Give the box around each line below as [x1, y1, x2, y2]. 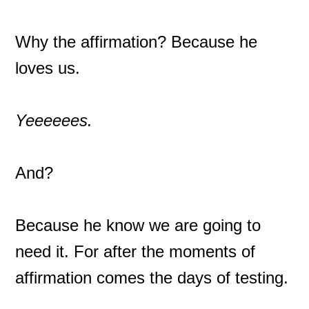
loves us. [15, 59, 81, 77]
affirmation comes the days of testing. [15, 268, 294, 287]
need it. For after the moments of [15, 242, 256, 261]
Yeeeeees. [15, 111, 93, 130]
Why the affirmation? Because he [15, 32, 258, 51]
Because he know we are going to [15, 216, 261, 235]
